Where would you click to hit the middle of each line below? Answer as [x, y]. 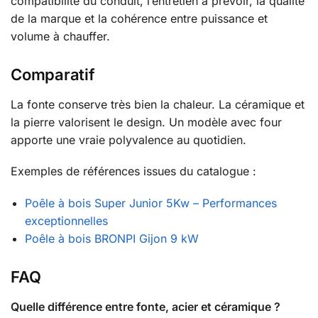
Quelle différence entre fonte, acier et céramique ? [146, 307]
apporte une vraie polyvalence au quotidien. [128, 139]
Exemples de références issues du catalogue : [133, 171]
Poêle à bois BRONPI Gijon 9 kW [112, 238]
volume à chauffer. [60, 36]
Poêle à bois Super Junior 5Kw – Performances [151, 203]
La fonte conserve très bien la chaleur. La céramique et [158, 104]
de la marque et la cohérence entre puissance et [139, 18]
